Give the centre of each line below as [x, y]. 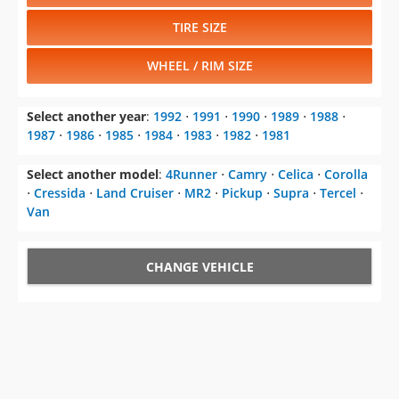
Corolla [346, 175]
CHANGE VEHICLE [199, 267]
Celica [296, 175]
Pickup [242, 193]
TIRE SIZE [199, 28]
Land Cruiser [135, 193]
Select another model [93, 175]
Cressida [60, 193]
